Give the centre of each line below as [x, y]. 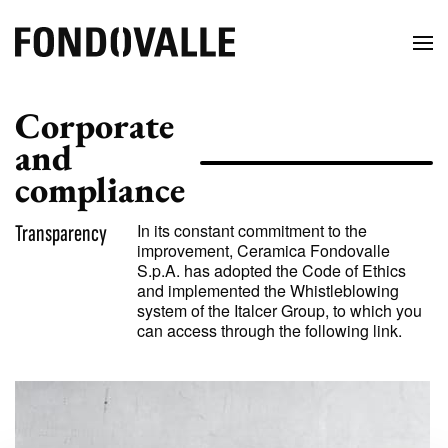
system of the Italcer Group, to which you [279, 310]
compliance [100, 189]
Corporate [94, 125]
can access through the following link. [269, 330]
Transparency [61, 233]
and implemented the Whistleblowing [268, 290]
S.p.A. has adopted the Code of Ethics [271, 270]
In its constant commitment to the [252, 230]
